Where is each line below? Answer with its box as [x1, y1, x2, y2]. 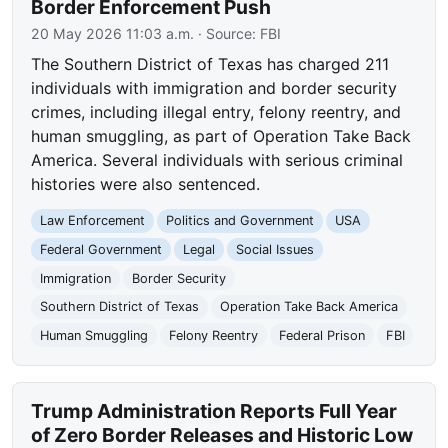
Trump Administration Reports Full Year [31, 399, 398, 424]
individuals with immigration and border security [31, 78, 398, 99]
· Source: [194, 25, 261, 43]
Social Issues [235, 242, 314, 257]
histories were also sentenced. [31, 174, 261, 195]
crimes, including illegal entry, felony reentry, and [31, 102, 402, 123]
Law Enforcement [40, 213, 146, 229]
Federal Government [40, 242, 163, 257]
